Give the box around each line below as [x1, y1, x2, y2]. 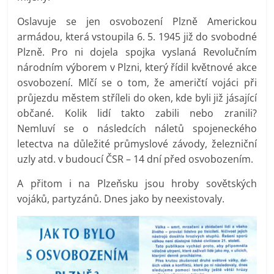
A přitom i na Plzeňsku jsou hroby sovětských [17, 176, 257, 190]
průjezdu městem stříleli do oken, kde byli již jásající [17, 91, 257, 105]
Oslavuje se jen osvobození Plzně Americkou [17, 14, 257, 28]
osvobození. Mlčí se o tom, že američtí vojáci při [17, 75, 257, 89]
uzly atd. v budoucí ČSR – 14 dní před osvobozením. [17, 152, 254, 166]
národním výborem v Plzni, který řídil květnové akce [17, 60, 257, 74]
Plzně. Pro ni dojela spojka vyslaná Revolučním [17, 45, 257, 59]
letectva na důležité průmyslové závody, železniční [17, 136, 257, 150]
